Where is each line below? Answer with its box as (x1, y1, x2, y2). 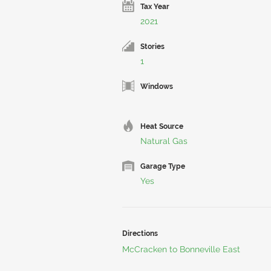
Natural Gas (140, 136, 188, 146)
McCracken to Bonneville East (122, 244, 240, 254)
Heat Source (140, 122, 183, 131)
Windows (140, 82, 173, 91)
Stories (140, 42, 165, 51)
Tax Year (140, 2, 169, 11)
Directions (122, 229, 158, 238)
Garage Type (140, 162, 185, 171)
